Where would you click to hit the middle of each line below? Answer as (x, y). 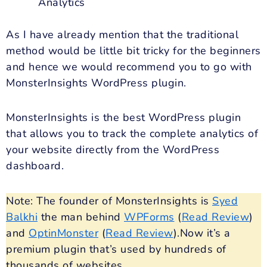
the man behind (81, 217)
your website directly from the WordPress (113, 150)
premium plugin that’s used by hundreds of (116, 249)
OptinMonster (63, 233)
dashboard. (35, 166)
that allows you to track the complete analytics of (132, 134)
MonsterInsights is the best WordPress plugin (123, 118)
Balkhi (22, 217)
